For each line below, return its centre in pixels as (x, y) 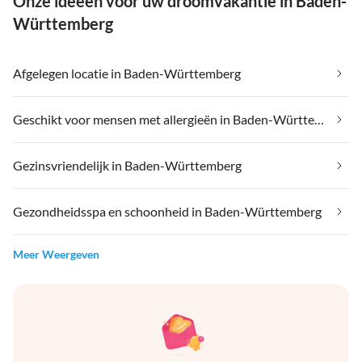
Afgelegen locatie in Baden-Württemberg (127, 74)
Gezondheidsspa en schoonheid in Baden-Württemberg (167, 212)
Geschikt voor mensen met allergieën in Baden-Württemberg (319, 120)
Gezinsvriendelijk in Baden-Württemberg (127, 166)
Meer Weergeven (56, 255)
